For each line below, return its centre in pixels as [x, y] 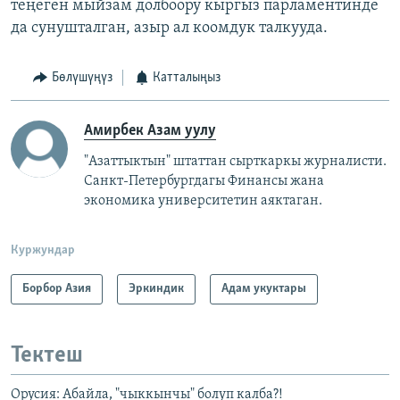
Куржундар [43, 250]
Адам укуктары [264, 288]
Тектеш [47, 355]
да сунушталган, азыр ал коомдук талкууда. [169, 29]
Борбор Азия [57, 288]
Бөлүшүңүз [82, 78]
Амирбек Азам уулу [150, 130]
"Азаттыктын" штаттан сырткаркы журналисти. [235, 161]
